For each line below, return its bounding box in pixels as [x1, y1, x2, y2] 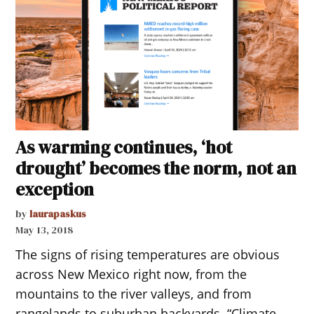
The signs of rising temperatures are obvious [15, 245, 280, 263]
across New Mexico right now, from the [15, 265, 247, 282]
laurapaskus [29, 206, 87, 221]
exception [15, 177, 95, 201]
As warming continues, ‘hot [15, 135, 233, 159]
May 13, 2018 [15, 222, 74, 237]
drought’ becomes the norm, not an [15, 156, 297, 180]
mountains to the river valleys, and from [15, 285, 252, 302]
